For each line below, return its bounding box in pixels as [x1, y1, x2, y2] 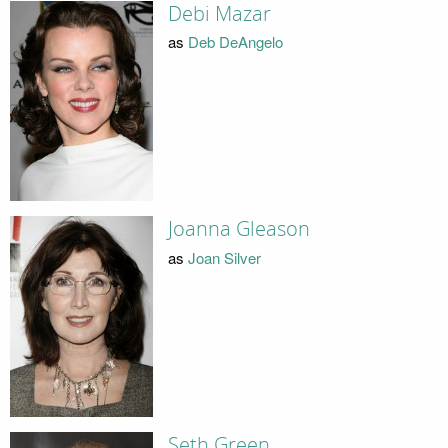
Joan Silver [187, 246, 261, 268]
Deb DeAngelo [187, 31, 283, 53]
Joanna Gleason [167, 217, 310, 242]
